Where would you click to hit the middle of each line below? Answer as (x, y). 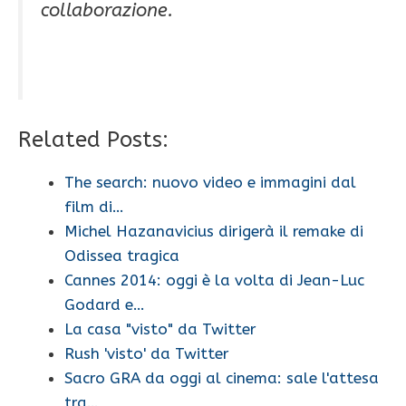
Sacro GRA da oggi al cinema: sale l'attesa (222, 378)
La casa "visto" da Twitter (160, 329)
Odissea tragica (122, 256)
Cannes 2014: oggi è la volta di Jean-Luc (214, 280)
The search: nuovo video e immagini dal (210, 183)
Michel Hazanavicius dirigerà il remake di (214, 232)
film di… (94, 207)
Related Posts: (93, 140)
